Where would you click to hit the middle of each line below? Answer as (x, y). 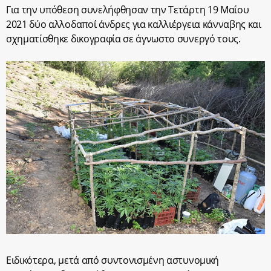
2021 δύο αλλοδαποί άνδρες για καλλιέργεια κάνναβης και (134, 24)
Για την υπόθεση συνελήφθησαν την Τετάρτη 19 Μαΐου (128, 10)
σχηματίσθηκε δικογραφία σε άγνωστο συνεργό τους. (123, 39)
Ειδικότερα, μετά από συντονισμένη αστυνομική (113, 260)
